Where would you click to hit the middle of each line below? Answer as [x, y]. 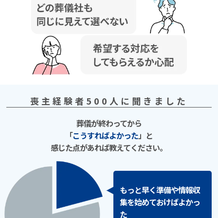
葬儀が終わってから [109, 123]
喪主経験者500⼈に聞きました [109, 100]
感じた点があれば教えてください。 [109, 147]
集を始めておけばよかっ [160, 202]
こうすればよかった [105, 135]
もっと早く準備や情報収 [160, 190]
